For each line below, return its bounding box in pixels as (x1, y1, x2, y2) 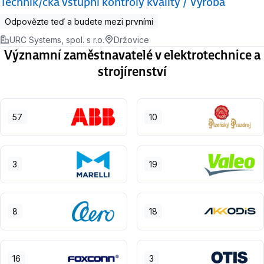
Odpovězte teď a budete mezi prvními (5, 16, 153, 27)
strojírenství (97, 62, 167, 80)
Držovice (114, 34, 149, 45)
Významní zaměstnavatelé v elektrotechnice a (4, 45, 260, 63)
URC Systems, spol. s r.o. (9, 34, 104, 45)
